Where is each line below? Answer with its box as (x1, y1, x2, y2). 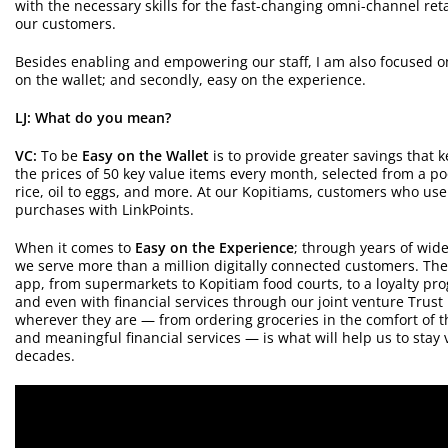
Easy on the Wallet (82, 145, 209, 165)
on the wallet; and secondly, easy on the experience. (15, 69, 366, 89)
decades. (15, 345, 75, 365)
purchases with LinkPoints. (15, 199, 194, 219)
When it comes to (15, 237, 135, 257)
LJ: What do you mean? (15, 107, 171, 127)
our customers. (15, 13, 116, 33)
